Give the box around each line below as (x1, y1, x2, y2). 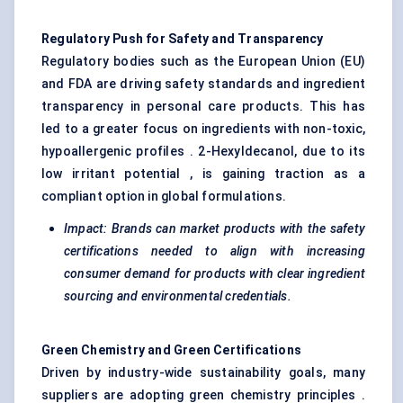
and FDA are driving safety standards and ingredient (41, 76, 365, 92)
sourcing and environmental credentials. (64, 289, 291, 304)
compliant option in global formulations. (41, 189, 286, 204)
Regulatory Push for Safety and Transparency (41, 31, 324, 47)
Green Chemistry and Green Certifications (41, 343, 301, 358)
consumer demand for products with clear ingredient (64, 266, 365, 282)
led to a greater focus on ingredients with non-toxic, (41, 121, 365, 137)
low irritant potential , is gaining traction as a (41, 166, 365, 182)
